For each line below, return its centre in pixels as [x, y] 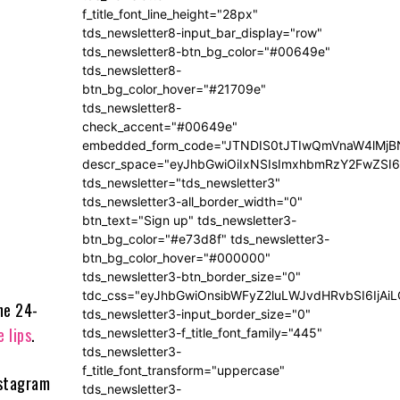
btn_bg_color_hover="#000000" [176, 258]
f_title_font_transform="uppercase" [183, 371]
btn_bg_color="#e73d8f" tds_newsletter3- [206, 239]
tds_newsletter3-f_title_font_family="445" [202, 333]
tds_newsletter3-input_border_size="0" [196, 314]
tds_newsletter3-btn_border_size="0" [192, 277]
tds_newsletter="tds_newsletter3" [181, 183]
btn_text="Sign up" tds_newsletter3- [189, 221]
